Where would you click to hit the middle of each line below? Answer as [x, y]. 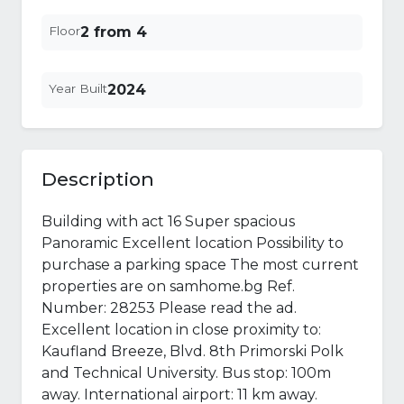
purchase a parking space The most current [200, 265]
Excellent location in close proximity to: [181, 330]
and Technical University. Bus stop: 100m [186, 373]
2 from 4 [114, 32]
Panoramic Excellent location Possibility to [193, 243]
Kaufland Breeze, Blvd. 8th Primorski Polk [193, 352]
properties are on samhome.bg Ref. [168, 287]
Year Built [78, 89]
